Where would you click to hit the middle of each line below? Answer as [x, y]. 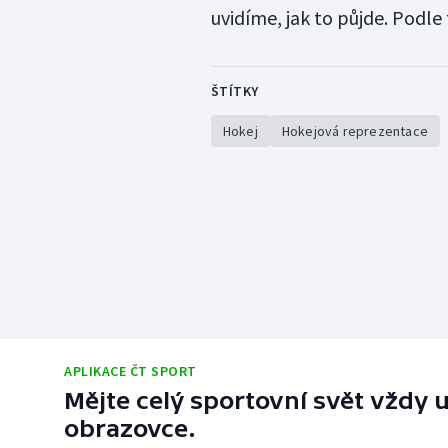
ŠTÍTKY [234, 91]
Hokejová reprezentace [354, 131]
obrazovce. [130, 429]
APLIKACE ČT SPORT [130, 371]
